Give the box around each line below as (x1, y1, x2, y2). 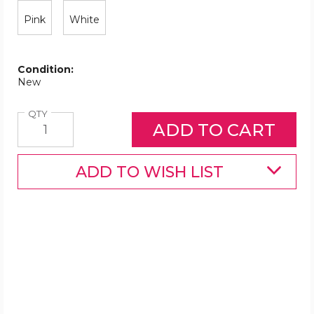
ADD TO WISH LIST (75, 163, 224, 182)
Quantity (47, 107, 86, 119)
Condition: (18, 63, 74, 76)
